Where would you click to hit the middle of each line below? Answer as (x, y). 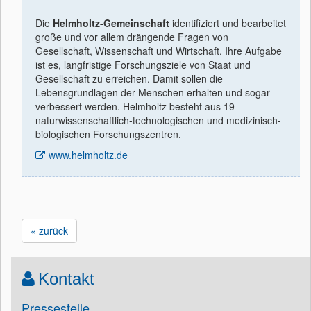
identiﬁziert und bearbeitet (228, 23)
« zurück (49, 230)
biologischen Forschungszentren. (108, 134)
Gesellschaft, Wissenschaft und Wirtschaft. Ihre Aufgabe (159, 51)
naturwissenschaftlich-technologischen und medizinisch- (158, 120)
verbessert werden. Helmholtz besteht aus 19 (135, 106)
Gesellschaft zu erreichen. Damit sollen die (129, 78)
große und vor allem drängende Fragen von (132, 37)
